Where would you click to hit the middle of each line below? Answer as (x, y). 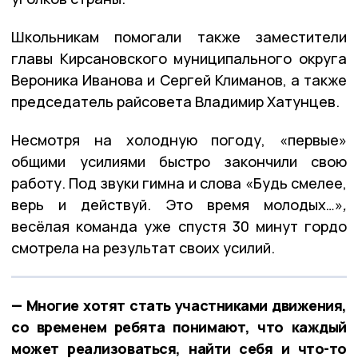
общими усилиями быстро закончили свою (179, 161)
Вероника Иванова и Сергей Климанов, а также (179, 80)
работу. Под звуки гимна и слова (127, 183)
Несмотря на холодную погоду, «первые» (179, 139)
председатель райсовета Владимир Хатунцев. (175, 101)
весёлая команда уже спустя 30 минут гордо (179, 226)
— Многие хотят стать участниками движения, (179, 305)
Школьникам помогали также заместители (179, 36)
